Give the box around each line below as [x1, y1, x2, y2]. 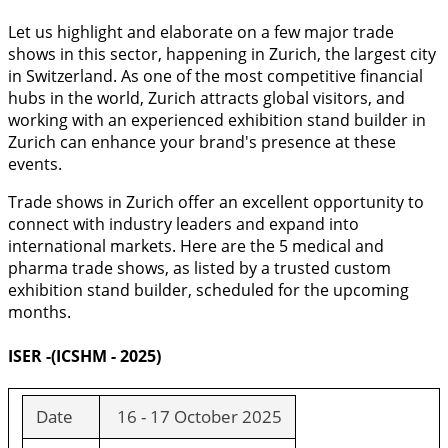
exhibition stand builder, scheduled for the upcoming [8, 279, 409, 302]
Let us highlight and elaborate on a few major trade [8, 21, 394, 44]
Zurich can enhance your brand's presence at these [8, 131, 396, 154]
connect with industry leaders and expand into [8, 213, 359, 236]
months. [8, 301, 71, 324]
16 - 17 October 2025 [112, 405, 282, 429]
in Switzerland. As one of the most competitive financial [8, 65, 423, 88]
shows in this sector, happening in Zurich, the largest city [8, 43, 436, 66]
